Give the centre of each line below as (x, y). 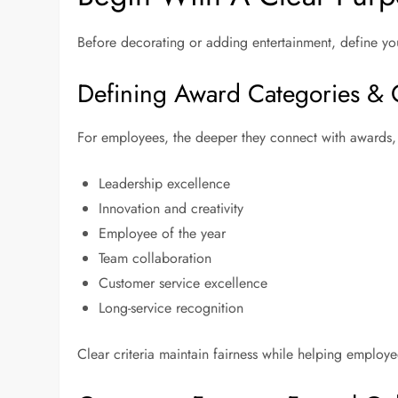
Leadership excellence (169, 184)
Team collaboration (160, 259)
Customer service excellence (188, 283)
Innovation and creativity (176, 209)
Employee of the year (167, 234)
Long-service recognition (176, 308)
